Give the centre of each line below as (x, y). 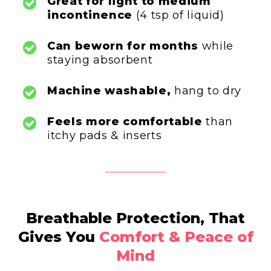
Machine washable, (109, 91)
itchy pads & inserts (105, 136)
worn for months (145, 46)
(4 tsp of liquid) (178, 15)
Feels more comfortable (127, 122)
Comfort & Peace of (176, 237)
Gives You (58, 237)
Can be (69, 46)
